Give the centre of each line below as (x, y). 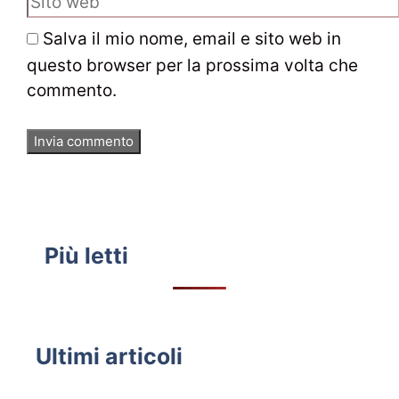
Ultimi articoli (109, 356)
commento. (72, 90)
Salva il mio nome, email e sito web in (192, 38)
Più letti (86, 255)
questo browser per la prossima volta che (192, 65)
